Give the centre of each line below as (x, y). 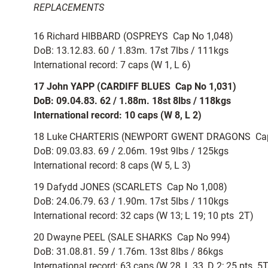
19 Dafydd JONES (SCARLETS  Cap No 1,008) (130, 187)
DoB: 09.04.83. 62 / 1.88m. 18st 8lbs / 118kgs (132, 101)
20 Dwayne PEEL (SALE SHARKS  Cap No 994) (132, 237)
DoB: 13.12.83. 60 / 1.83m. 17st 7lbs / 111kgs (131, 51)
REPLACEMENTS (69, 7)
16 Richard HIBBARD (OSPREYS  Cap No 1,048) (133, 36)
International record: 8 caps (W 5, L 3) (112, 165)
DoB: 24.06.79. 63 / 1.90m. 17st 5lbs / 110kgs (131, 201)
